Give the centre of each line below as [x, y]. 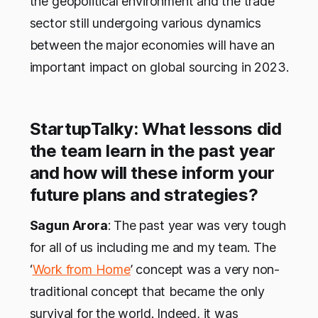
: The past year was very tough [197, 225]
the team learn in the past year [153, 150]
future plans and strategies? [144, 194]
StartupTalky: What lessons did [155, 128]
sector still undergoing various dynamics [146, 23]
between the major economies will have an [152, 45]
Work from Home [81, 269]
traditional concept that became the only [147, 291]
